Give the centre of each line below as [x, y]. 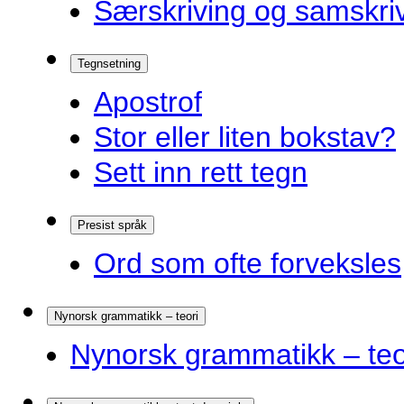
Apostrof [148, 102]
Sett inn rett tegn [201, 172]
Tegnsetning [109, 64]
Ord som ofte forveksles [248, 263]
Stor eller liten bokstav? [245, 137]
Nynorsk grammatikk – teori [126, 316]
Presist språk [112, 225]
